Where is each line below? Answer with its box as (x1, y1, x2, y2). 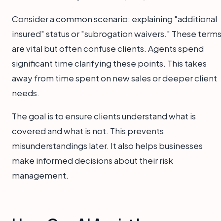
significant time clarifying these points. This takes (12, 57, 207, 69)
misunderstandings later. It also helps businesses (12, 140, 203, 151)
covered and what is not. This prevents (12, 125, 164, 136)
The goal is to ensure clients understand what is (12, 110, 196, 121)
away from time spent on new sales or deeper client (12, 72, 217, 83)
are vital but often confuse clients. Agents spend (12, 42, 204, 54)
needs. (12, 87, 39, 98)
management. (12, 169, 69, 181)
